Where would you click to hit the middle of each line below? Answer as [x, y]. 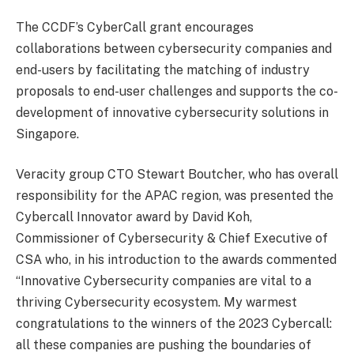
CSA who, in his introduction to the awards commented [176, 260]
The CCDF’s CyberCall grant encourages [135, 27]
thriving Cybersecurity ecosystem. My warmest [156, 303]
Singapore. [47, 134]
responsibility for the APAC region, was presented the [175, 196]
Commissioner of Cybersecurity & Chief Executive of [172, 239]
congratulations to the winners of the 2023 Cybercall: [174, 324]
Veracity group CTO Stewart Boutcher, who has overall [177, 175]
